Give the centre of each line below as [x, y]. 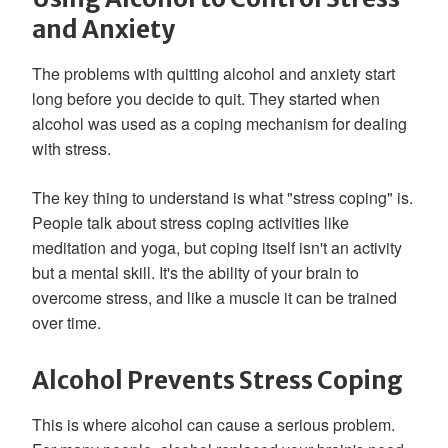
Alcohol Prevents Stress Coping [217, 380]
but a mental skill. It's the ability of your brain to [195, 272]
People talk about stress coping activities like [190, 222]
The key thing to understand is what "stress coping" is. [222, 197]
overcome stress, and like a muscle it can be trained [214, 297]
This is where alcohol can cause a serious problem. [213, 424]
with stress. [71, 148]
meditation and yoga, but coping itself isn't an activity [217, 247]
